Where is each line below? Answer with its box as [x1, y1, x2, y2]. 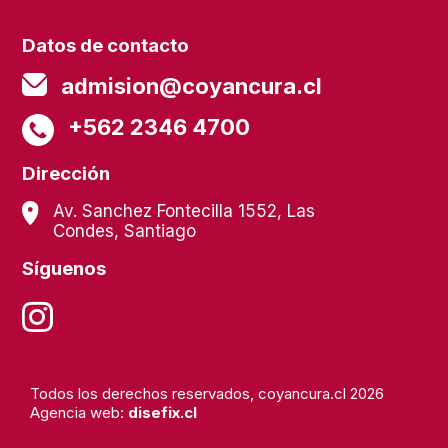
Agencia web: [30, 402, 128, 422]
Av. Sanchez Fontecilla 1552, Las [52, 200, 315, 221]
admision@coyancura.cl [61, 72, 323, 99]
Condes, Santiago [52, 220, 196, 241]
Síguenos [22, 256, 107, 280]
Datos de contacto [22, 33, 190, 57]
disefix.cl [128, 402, 197, 422]
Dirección [22, 161, 111, 185]
